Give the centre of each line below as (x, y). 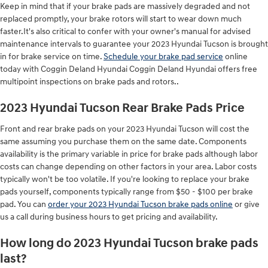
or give (246, 204)
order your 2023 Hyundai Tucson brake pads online (140, 204)
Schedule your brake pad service (163, 57)
